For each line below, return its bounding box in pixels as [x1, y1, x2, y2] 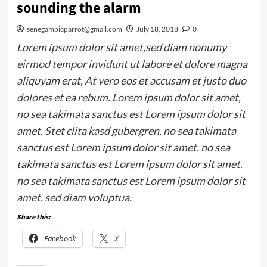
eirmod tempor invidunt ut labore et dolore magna [16, 57, 247, 70]
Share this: [16, 212, 51, 222]
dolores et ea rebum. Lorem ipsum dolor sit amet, [16, 90, 241, 104]
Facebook [44, 232, 76, 244]
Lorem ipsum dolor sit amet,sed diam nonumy [16, 40, 226, 54]
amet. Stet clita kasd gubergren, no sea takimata [16, 123, 236, 137]
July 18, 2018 [136, 24, 178, 33]
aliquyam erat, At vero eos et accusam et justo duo [16, 73, 246, 87]
